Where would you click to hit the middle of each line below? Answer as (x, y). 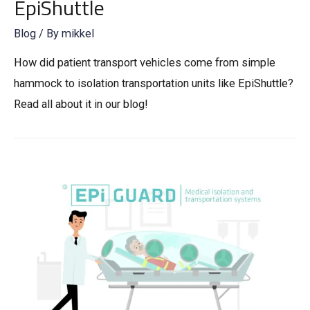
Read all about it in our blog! (81, 104)
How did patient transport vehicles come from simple (145, 63)
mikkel (78, 33)
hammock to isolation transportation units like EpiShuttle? (154, 84)
